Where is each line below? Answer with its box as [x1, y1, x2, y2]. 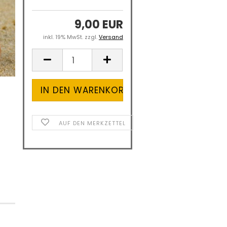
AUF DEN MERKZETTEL [59, 119, 126, 127]
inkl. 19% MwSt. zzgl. [43, 33, 99, 41]
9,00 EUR [74, 17, 123, 32]
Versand [98, 33, 123, 41]
